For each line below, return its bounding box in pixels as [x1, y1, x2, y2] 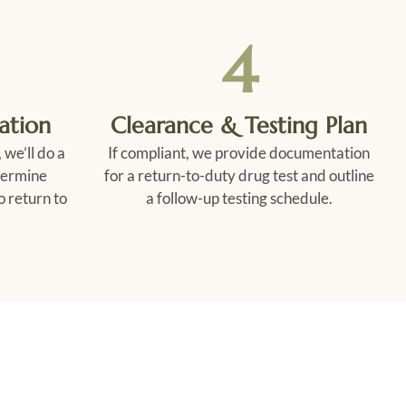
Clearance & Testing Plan [111, 111, 368, 140]
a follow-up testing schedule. [145, 188, 333, 208]
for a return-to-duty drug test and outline [103, 165, 374, 185]
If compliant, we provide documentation [108, 142, 371, 162]
